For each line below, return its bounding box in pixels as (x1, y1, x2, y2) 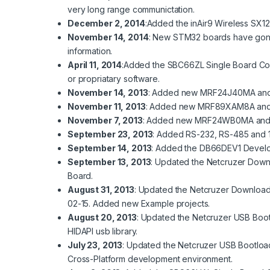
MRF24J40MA (199, 87, 256, 98)
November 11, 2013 (67, 101, 146, 112)
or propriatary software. (67, 74, 160, 84)
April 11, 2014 (67, 60, 122, 71)
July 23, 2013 (67, 240, 123, 251)
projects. (174, 198, 210, 209)
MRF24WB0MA (195, 115, 254, 126)
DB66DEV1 (199, 143, 241, 154)
